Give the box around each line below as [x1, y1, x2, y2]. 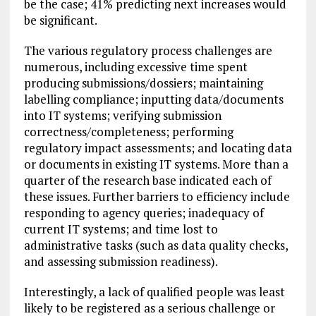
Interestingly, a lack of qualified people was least [23, 284, 285, 300]
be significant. [23, 12, 97, 29]
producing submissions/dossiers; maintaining [23, 75, 263, 92]
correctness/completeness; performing [23, 123, 233, 140]
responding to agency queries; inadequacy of [23, 205, 264, 221]
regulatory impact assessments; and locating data [23, 140, 292, 157]
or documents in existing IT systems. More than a [23, 156, 288, 173]
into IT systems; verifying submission [23, 107, 221, 124]
